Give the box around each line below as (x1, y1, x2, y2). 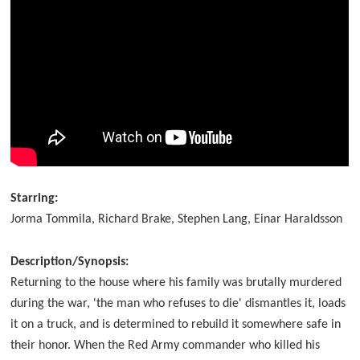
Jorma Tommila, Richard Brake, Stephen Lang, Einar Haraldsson (10, 213, 343, 227)
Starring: (10, 192, 59, 206)
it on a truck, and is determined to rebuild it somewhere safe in (10, 317, 342, 331)
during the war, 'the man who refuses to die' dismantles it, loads (10, 297, 346, 310)
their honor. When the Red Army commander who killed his (10, 338, 321, 352)
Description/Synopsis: (10, 255, 129, 268)
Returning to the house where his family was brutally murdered (10, 276, 342, 289)
